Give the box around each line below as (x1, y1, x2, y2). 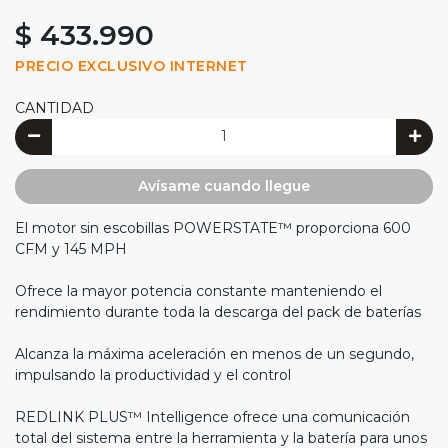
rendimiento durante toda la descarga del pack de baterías (15, 303, 421, 322)
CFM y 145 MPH (15, 240, 127, 259)
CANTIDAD (15, 99, 94, 118)
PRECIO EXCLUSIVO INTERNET (15, 57, 248, 76)
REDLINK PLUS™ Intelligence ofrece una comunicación (15, 408, 410, 427)
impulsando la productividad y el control (15, 366, 291, 385)
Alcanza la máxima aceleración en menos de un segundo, (15, 345, 414, 364)
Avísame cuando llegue (138, 176, 310, 195)
